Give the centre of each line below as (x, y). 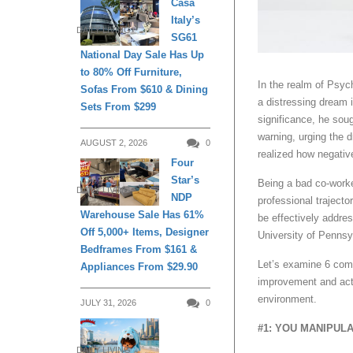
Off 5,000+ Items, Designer (145, 232)
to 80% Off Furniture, (131, 72)
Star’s (185, 180)
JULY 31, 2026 (108, 303)
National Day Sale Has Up (142, 55)
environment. (287, 299)
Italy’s (186, 20)
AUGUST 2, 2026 (114, 143)
